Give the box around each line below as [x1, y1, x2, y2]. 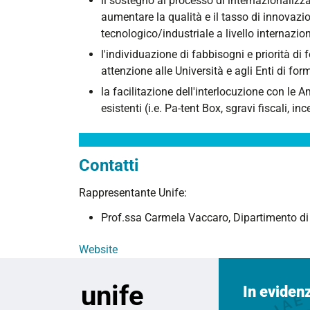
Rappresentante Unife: [79, 185, 187, 199]
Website [79, 243, 118, 257]
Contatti [79, 155, 138, 175]
